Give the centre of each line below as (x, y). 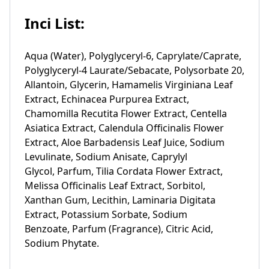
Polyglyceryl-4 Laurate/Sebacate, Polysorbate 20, (134, 70)
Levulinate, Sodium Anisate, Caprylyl (106, 157)
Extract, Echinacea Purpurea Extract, (107, 99)
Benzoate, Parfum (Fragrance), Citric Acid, (119, 229)
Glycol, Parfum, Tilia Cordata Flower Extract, (124, 171)
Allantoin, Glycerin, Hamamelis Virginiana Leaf (129, 85)
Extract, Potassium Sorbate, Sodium (106, 214)
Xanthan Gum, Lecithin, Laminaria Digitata (120, 200)
